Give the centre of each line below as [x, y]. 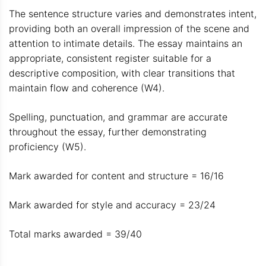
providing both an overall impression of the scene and [129, 28]
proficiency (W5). [47, 146]
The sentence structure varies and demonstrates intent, [133, 13]
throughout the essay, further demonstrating [108, 132]
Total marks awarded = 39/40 [75, 234]
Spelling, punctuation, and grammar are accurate [118, 117]
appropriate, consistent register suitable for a [110, 58]
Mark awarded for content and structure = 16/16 [116, 175]
